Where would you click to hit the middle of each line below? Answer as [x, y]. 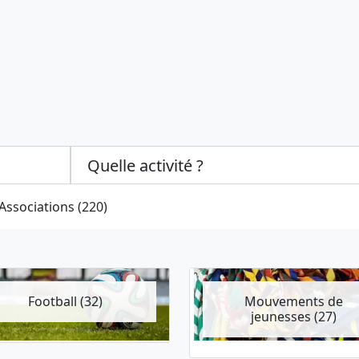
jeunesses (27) [294, 317]
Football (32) [65, 301]
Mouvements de [294, 301]
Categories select [121, 155]
